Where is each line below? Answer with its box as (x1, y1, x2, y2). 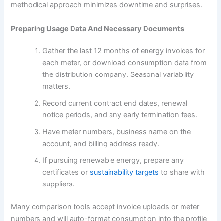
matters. (42, 82, 71, 91)
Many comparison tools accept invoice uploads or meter (11, 202, 200, 212)
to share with (159, 168, 205, 177)
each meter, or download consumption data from (42, 58, 207, 68)
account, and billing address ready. (42, 139, 160, 148)
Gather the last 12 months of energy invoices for (42, 46, 205, 56)
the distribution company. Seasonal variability (42, 70, 194, 79)
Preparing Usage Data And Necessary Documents (11, 24, 184, 33)
